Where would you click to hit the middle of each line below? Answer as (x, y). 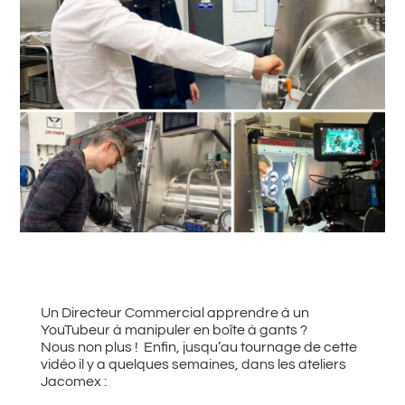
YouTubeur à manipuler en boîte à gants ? (174, 330)
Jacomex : (73, 381)
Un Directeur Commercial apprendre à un (174, 312)
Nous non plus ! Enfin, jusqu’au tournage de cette (198, 347)
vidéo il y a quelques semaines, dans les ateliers (193, 364)
